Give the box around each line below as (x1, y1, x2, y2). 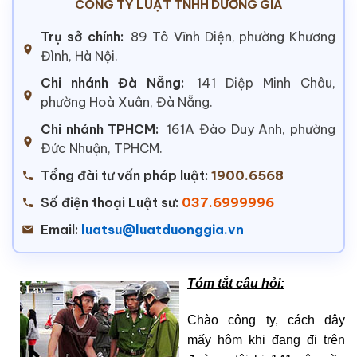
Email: (41, 221, 78, 237)
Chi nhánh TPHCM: (41, 120, 159, 137)
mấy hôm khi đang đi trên (187, 332, 345, 347)
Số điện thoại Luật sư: (41, 194, 178, 210)
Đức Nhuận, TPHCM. (41, 139, 163, 156)
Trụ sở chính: (41, 28, 124, 45)
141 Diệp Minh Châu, (197, 74, 335, 91)
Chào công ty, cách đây (187, 312, 345, 327)
